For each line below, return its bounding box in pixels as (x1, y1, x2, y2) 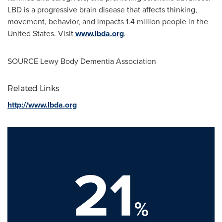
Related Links (7, 84, 59, 93)
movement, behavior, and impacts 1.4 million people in (7, 16, 197, 27)
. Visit (54, 28, 75, 39)
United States (7, 28, 54, 39)
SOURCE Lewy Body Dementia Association (7, 55, 156, 67)
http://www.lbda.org (7, 99, 77, 111)
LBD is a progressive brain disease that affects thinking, (7, 4, 197, 15)
